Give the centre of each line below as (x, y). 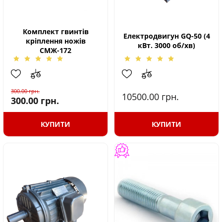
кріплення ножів (55, 41)
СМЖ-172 (55, 50)
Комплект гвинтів (55, 31)
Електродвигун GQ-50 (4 (166, 36)
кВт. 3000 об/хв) (166, 45)
